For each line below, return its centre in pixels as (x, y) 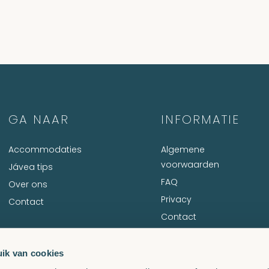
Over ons (28, 184)
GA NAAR (39, 119)
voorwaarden (190, 165)
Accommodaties (45, 150)
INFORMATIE (200, 119)
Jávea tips (31, 167)
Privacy (176, 199)
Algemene (183, 150)
